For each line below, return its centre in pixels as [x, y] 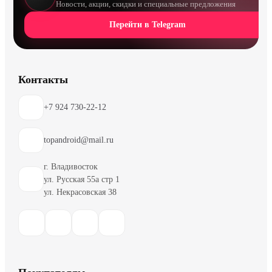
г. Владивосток [71, 166]
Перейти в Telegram [148, 24]
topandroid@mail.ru [79, 140]
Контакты [43, 79]
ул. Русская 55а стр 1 [82, 179]
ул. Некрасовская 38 [80, 192]
